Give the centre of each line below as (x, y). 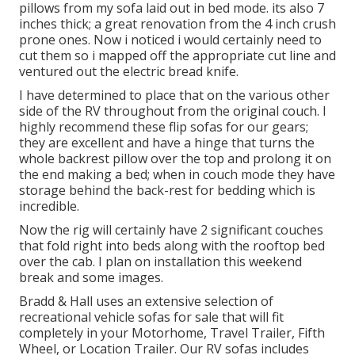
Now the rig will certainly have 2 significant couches (171, 230)
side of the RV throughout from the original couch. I (173, 111)
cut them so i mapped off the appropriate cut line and (177, 56)
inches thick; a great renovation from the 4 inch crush (177, 24)
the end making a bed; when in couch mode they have (177, 175)
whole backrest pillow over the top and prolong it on (175, 159)
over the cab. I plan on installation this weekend (160, 262)
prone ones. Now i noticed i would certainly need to (170, 40)
